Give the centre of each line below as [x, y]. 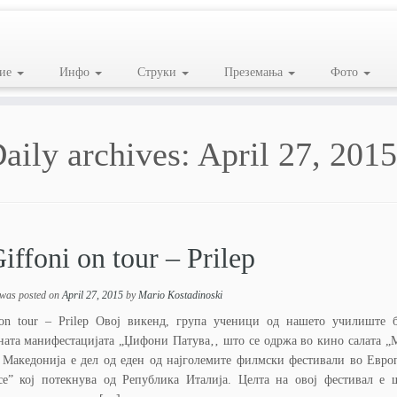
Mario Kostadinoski [180, 295]
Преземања [255, 72]
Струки [158, 72]
